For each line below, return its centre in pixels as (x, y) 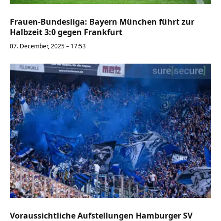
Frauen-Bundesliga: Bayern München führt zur (102, 22)
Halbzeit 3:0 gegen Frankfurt (66, 32)
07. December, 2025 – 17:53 (48, 46)
